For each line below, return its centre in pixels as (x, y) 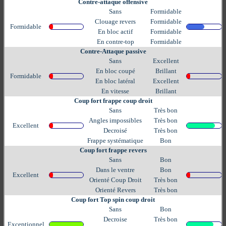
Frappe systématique (115, 140)
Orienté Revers (115, 190)
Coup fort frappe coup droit (113, 100)
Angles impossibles (115, 120)
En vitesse (115, 91)
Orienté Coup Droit (115, 180)
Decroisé (115, 130)
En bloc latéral (115, 81)
